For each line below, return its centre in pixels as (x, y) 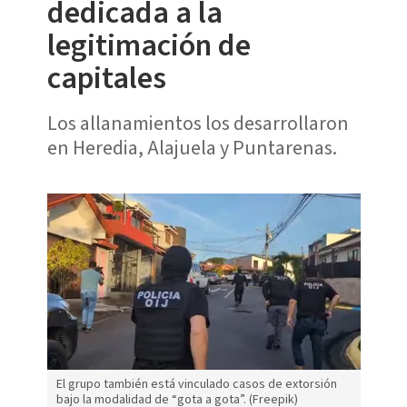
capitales (106, 78)
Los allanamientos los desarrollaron (198, 123)
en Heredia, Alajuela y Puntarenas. (192, 148)
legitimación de (149, 45)
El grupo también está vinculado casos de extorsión (196, 385)
